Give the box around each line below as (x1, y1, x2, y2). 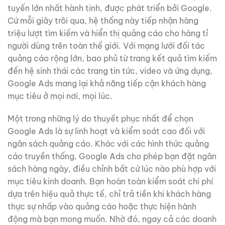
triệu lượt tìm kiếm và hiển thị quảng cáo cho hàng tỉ (8, 28, 208, 38)
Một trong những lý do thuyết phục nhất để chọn (8, 114, 193, 124)
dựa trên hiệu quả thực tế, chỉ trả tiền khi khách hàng (8, 189, 211, 199)
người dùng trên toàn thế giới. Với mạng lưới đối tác (8, 40, 205, 51)
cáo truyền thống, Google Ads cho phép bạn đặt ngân (8, 151, 216, 162)
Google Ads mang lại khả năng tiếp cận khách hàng (8, 78, 206, 88)
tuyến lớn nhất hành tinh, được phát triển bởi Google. (8, 3, 212, 13)
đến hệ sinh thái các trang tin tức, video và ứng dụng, (8, 65, 212, 76)
